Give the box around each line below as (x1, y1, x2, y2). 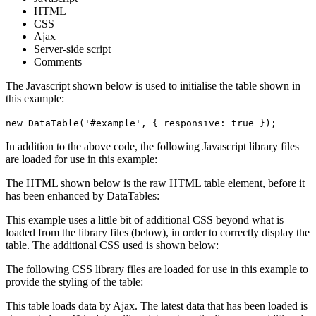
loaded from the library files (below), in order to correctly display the (6, 226, 310, 238)
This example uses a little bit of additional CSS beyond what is (6, 213, 284, 226)
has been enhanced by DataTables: (6, 189, 159, 202)
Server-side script (34, 42, 111, 55)
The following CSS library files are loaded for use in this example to (6, 262, 308, 275)
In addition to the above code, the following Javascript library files (6, 140, 299, 152)
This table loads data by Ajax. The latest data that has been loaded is (6, 299, 308, 312)
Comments (34, 55, 82, 68)
